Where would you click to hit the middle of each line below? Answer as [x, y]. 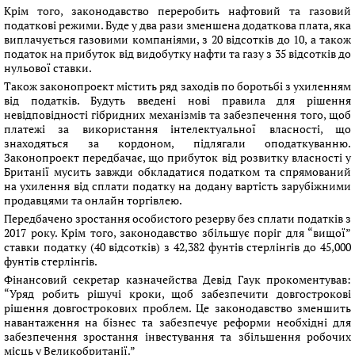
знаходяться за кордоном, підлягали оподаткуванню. [177, 143]
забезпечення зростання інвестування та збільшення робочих [177, 336]
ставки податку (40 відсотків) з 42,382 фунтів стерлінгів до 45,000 [177, 247]
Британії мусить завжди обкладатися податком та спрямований [177, 172]
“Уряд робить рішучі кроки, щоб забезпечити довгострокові [177, 294]
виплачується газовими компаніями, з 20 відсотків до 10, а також [177, 39]
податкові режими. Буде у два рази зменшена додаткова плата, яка [177, 25]
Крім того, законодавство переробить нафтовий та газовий [177, 11]
